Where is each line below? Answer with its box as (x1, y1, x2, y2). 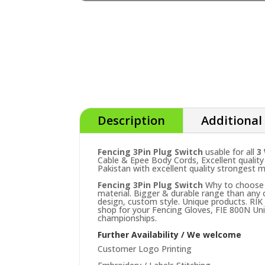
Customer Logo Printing (98, 243, 192, 254)
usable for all (205, 146, 257, 157)
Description (98, 112, 166, 128)
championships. (98, 212, 157, 224)
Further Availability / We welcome (98, 228, 242, 240)
